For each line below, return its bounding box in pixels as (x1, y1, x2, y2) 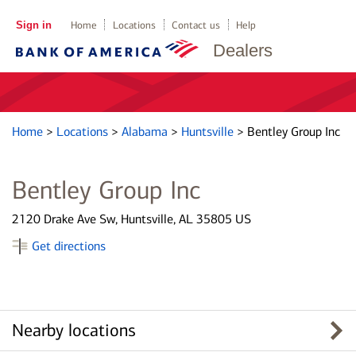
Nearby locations (12, 320, 136, 341)
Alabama (122, 124, 171, 139)
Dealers (213, 41, 273, 60)
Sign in (15, 19, 52, 31)
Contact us (172, 19, 221, 31)
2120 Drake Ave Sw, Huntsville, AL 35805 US (12, 211, 251, 226)
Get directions (32, 238, 106, 253)
